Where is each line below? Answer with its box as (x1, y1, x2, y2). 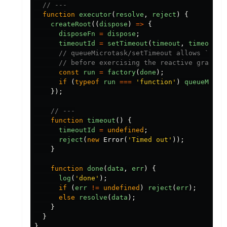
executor (79, 10, 111, 18)
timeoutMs (188, 39, 225, 47)
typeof (75, 78, 99, 86)
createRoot (51, 20, 91, 28)
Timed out (132, 135, 168, 143)
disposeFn (59, 29, 95, 37)
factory (107, 68, 136, 76)
